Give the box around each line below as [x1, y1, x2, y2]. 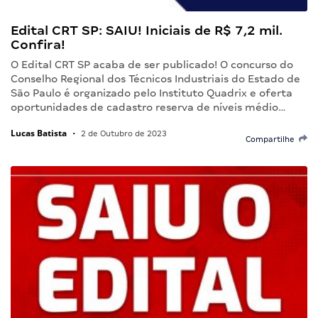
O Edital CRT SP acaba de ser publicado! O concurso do [11, 58, 293, 70]
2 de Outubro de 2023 [79, 128, 167, 138]
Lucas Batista [11, 126, 67, 139]
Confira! [11, 36, 65, 52]
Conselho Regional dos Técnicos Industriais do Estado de [11, 72, 300, 84]
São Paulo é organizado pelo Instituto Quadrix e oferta [11, 87, 292, 99]
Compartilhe [246, 134, 299, 143]
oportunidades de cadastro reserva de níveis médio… [11, 101, 286, 113]
